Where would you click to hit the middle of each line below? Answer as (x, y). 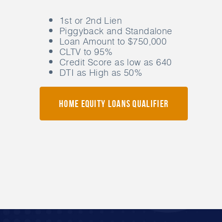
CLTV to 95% (86, 52)
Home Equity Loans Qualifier (114, 104)
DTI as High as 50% (101, 73)
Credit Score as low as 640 (116, 62)
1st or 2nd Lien (91, 21)
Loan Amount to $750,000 (113, 41)
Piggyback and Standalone (116, 31)
